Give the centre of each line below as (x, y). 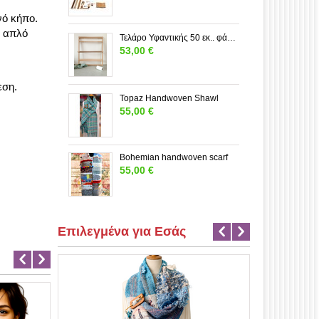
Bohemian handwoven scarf (174, 158)
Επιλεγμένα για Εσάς (122, 232)
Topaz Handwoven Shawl (169, 99)
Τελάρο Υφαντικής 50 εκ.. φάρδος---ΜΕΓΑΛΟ (231, 38)
